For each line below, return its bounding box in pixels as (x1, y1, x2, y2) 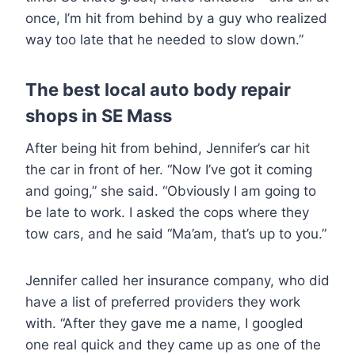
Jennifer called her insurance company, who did (25, 272, 330, 288)
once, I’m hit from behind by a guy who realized (25, 10, 327, 26)
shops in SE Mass (25, 105, 172, 126)
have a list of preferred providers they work (25, 293, 300, 310)
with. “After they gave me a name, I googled (25, 315, 303, 331)
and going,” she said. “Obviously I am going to (25, 182, 316, 199)
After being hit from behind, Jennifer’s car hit (25, 139, 310, 156)
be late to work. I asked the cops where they (25, 204, 309, 220)
